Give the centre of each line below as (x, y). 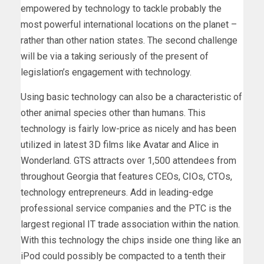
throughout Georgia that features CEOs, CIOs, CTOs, (126, 176)
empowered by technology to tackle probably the (121, 8)
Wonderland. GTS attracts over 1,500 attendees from (128, 160)
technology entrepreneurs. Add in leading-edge (117, 192)
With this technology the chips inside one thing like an (131, 240)
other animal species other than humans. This (113, 113)
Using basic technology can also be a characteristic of (131, 97)
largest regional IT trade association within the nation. (130, 224)
